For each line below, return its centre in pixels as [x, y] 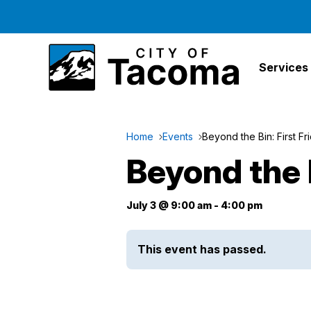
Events [178, 136]
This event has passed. [202, 249]
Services [283, 67]
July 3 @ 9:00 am [169, 205]
